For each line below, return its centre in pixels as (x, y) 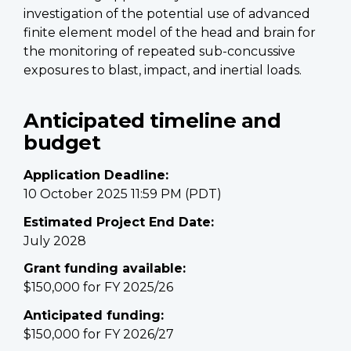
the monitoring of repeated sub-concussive (159, 52)
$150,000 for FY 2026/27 (99, 334)
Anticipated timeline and (152, 121)
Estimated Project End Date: (119, 222)
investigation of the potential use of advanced (167, 14)
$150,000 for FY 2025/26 (98, 288)
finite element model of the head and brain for (170, 33)
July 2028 (55, 241)
